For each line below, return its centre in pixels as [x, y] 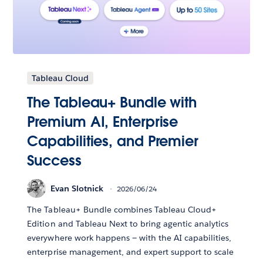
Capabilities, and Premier [113, 141]
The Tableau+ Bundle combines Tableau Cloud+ [122, 210]
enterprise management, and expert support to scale [131, 252]
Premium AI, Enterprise [103, 122]
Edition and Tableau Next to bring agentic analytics [128, 224]
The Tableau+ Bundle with [112, 103]
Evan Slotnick [77, 188]
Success [54, 161]
